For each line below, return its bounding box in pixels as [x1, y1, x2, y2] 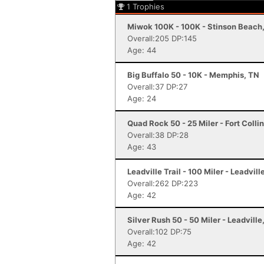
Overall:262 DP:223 [127, 179, 198, 188]
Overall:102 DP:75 [127, 227, 192, 236]
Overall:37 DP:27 [127, 82, 187, 91]
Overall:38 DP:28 [127, 130, 189, 140]
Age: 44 [127, 45, 156, 55]
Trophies [133, 2, 164, 11]
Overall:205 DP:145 [127, 34, 197, 43]
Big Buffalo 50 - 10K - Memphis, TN [127, 70, 259, 80]
